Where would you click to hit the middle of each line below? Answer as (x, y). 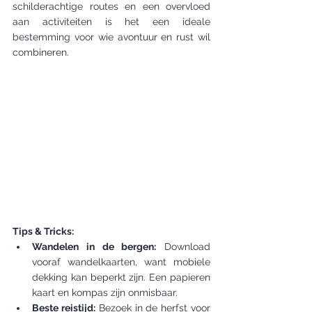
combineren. (41, 52)
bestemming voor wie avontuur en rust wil (111, 37)
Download (183, 247)
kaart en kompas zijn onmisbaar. (105, 292)
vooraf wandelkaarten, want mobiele (121, 262)
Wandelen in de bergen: (94, 247)
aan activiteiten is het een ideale (111, 22)
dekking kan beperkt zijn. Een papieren (121, 277)
